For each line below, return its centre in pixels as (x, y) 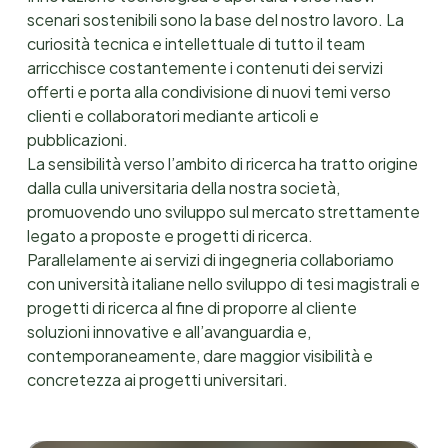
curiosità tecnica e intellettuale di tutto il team (195, 43)
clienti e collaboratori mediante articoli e (172, 115)
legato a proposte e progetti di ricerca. (169, 235)
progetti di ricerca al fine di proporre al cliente (191, 307)
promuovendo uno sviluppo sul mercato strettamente (223, 211)
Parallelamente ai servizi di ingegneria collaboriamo (210, 259)
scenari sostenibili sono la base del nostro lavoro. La (215, 19)
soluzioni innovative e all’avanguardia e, (168, 331)
